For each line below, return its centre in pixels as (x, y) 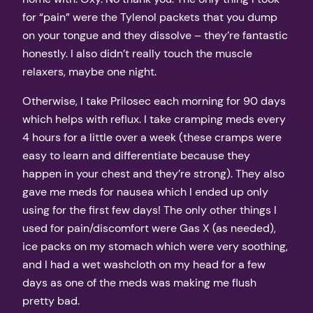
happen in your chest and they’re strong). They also (153, 173)
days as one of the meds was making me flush (139, 282)
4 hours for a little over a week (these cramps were (152, 137)
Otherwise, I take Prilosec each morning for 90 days (154, 101)
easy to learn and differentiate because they (136, 155)
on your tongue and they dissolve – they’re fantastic (155, 35)
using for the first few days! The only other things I (150, 210)
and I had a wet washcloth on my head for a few (144, 264)
